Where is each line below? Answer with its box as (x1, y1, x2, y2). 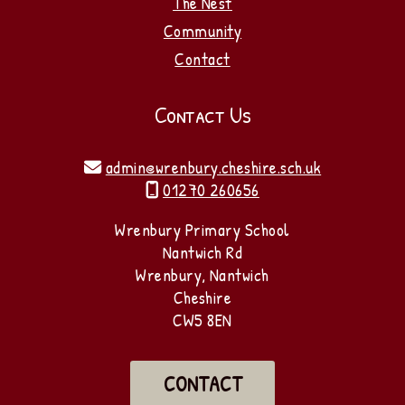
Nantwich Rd (162, 240, 243, 265)
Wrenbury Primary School (115, 218, 290, 242)
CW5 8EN (173, 308, 232, 333)
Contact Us (154, 99, 251, 131)
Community (163, 19, 242, 43)
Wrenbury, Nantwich (136, 263, 269, 287)
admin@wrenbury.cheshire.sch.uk (105, 155, 322, 180)
